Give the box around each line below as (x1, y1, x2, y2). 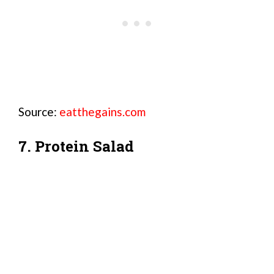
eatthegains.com (59, 104, 146, 119)
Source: (18, 104, 59, 119)
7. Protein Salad (18, 136, 134, 156)
